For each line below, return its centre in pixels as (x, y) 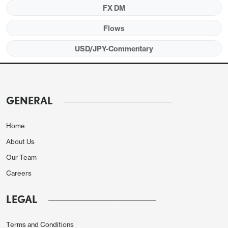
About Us (20, 141)
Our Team (21, 157)
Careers (19, 173)
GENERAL (30, 101)
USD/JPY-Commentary (114, 49)
